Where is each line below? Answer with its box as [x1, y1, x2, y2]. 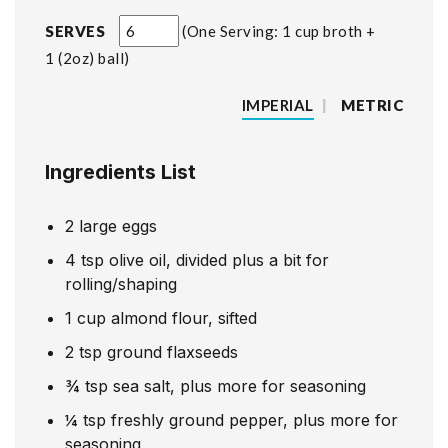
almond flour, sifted [111, 307, 257, 328]
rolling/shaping [65, 273, 177, 294]
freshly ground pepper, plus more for [111, 409, 398, 430]
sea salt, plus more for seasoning [113, 375, 366, 396]
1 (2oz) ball [45, 48, 124, 67]
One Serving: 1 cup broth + [186, 21, 376, 40]
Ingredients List [45, 159, 196, 184]
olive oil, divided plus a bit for [109, 249, 329, 270]
